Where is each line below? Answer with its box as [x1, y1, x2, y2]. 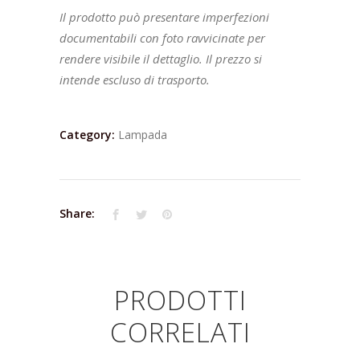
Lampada [118, 127, 167, 143]
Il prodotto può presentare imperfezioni [59, 9, 269, 26]
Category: [59, 127, 118, 143]
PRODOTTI [113, 282, 247, 319]
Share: [59, 206, 95, 222]
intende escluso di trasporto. [59, 72, 213, 88]
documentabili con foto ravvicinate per [59, 30, 265, 47]
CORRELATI [109, 314, 251, 351]
